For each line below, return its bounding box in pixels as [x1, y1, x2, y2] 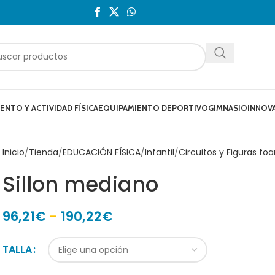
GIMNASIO [208, 103, 248, 113]
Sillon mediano [2, 169, 159, 199]
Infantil [145, 146, 175, 158]
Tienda [29, 146, 59, 158]
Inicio [2, 146, 25, 158]
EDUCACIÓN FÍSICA [63, 146, 141, 158]
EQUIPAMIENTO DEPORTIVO [98, 103, 209, 113]
